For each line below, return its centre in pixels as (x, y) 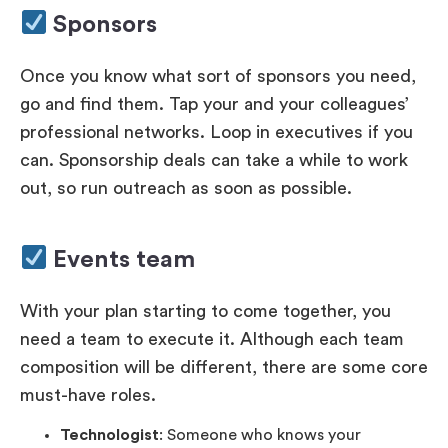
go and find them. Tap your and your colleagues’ (214, 103)
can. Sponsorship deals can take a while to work (214, 159)
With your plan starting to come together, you (205, 310)
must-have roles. (88, 394)
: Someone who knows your (260, 435)
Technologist (109, 435)
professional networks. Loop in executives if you (216, 131)
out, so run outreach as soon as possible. (186, 187)
